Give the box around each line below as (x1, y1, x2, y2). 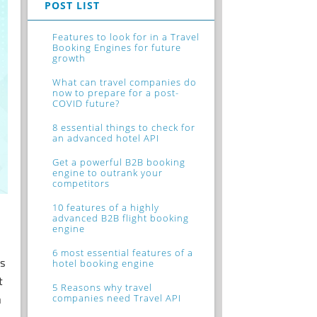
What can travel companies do (52, 75, 197, 88)
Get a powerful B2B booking (52, 155, 186, 168)
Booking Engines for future (52, 40, 182, 54)
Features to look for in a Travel (52, 30, 200, 43)
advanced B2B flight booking (52, 211, 190, 224)
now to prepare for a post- (52, 86, 180, 99)
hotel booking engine (52, 256, 155, 270)
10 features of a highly (52, 200, 160, 214)
